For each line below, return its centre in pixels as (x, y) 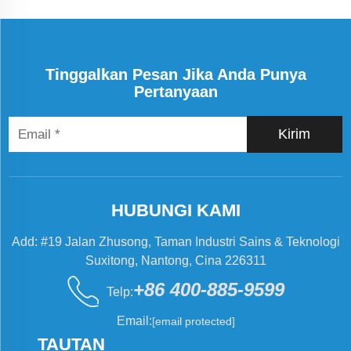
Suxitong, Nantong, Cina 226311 (175, 260)
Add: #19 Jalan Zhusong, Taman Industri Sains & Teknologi (175, 241)
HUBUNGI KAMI (175, 210)
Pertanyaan (175, 91)
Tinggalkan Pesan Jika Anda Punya (175, 74)
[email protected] (193, 321)
